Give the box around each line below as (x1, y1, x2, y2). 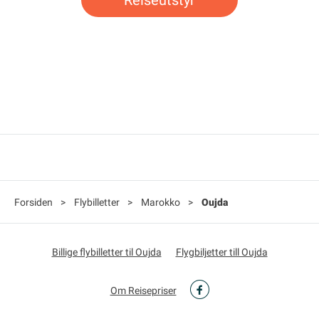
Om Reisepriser (110, 284, 177, 296)
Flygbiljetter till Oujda (175, 246, 268, 258)
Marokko (141, 196, 180, 208)
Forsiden (14, 196, 53, 208)
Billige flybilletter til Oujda (51, 246, 162, 258)
